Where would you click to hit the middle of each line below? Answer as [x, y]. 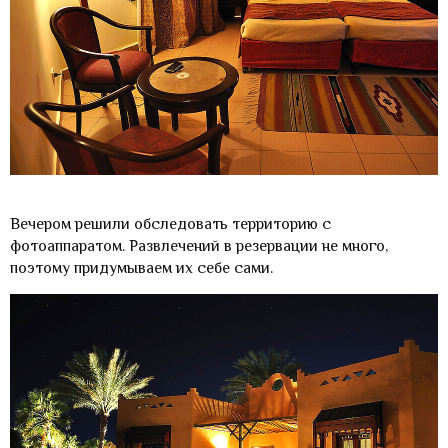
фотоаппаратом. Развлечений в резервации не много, [199, 246]
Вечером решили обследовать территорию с [170, 224]
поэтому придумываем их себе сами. [141, 268]
